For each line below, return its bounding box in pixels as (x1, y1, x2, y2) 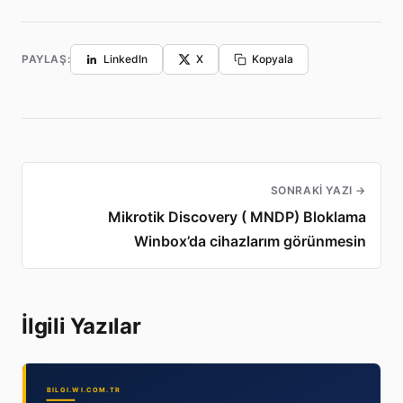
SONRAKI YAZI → (270, 183, 366, 197)
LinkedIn (103, 51, 148, 66)
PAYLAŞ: (22, 51, 71, 66)
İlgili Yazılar (22, 312, 141, 339)
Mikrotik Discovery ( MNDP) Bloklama (108, 207, 366, 226)
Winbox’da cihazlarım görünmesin (134, 231, 366, 250)
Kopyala (252, 51, 294, 66)
